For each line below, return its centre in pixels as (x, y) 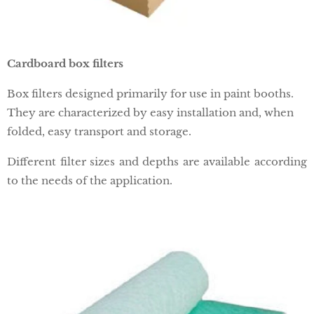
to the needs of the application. (90, 181)
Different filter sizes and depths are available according (157, 162)
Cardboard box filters (65, 64)
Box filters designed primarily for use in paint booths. (150, 94)
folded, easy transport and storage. (99, 132)
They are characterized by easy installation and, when (150, 113)
